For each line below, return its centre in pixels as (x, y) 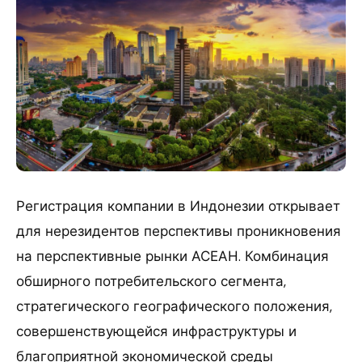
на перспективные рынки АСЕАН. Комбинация (173, 256)
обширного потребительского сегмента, (151, 281)
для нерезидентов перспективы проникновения (179, 231)
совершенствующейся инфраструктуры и (156, 331)
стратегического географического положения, (174, 306)
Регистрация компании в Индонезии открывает (178, 206)
